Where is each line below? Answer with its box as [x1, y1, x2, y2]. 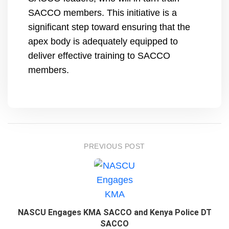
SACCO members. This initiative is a [28, 8, 177, 18]
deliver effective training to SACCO [28, 51, 170, 61]
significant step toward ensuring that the [28, 22, 190, 32]
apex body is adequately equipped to [28, 36, 178, 47]
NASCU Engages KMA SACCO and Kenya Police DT [17, 208, 212, 217]
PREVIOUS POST [84, 142, 145, 150]
